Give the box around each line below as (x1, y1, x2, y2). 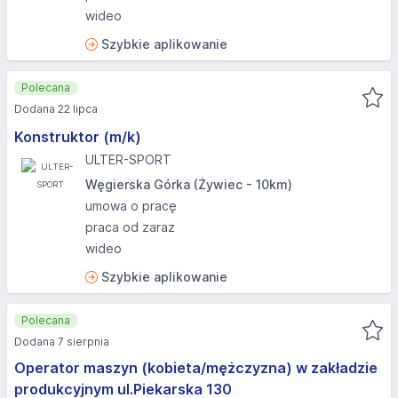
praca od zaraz (85, 219, 175, 235)
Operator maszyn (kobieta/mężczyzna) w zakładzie (14, 359, 378, 377)
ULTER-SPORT (85, 152, 171, 167)
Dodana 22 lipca (14, 102, 98, 115)
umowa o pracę (85, 198, 177, 213)
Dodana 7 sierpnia (14, 335, 109, 348)
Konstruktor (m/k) (14, 128, 141, 146)
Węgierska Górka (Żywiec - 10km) (85, 177, 292, 192)
